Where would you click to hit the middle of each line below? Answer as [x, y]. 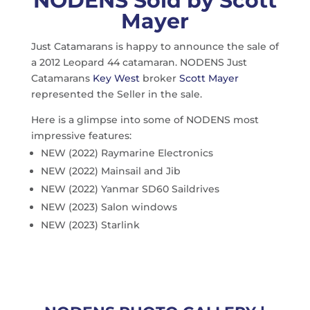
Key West [116, 78]
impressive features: [81, 135]
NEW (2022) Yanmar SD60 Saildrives [130, 189]
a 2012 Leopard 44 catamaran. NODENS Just [139, 62]
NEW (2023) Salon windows [109, 207]
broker [159, 78]
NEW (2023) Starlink [90, 225]
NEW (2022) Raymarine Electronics [127, 153]
